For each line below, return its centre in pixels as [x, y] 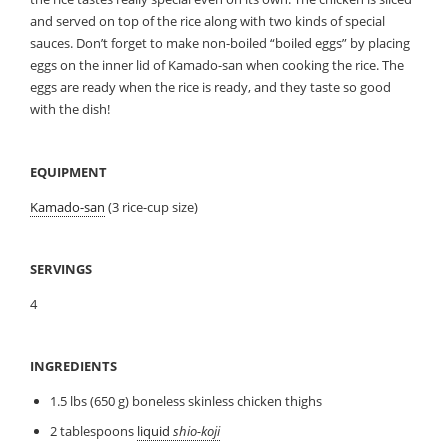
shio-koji [196, 430]
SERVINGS [61, 269]
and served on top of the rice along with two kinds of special [208, 21]
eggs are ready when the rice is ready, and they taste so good [211, 87]
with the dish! [70, 109]
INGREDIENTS [74, 366]
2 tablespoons [93, 430]
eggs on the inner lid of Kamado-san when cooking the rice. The [217, 65]
